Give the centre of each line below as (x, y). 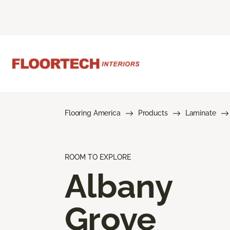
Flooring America (93, 113)
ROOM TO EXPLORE (98, 157)
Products (153, 113)
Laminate (200, 113)
